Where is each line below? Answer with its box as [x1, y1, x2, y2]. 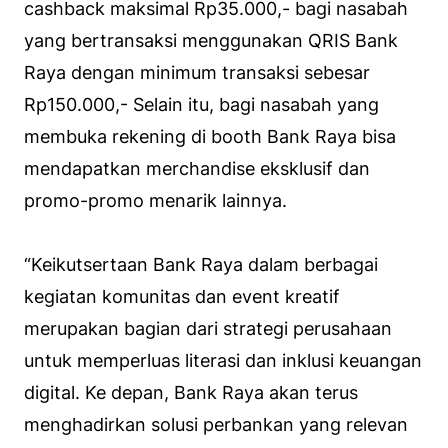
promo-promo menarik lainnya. [24, 190, 287, 212]
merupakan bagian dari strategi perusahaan [24, 318, 392, 340]
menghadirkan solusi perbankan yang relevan [24, 414, 408, 436]
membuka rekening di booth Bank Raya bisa [24, 126, 396, 148]
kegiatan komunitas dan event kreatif [24, 286, 340, 308]
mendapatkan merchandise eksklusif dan [24, 158, 370, 180]
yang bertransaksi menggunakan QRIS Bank [24, 30, 398, 52]
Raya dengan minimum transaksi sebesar [24, 62, 370, 84]
